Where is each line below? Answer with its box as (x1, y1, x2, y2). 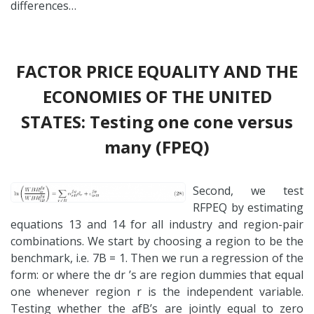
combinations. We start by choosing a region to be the (11, 233, 303, 249)
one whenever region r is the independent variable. (11, 283, 303, 299)
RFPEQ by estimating (193, 199, 303, 215)
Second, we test (193, 182, 303, 198)
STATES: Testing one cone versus (21, 109, 293, 133)
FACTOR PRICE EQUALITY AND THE (16, 59, 298, 83)
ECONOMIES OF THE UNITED (42, 84, 272, 108)
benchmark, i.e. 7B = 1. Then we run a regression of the (11, 250, 303, 266)
